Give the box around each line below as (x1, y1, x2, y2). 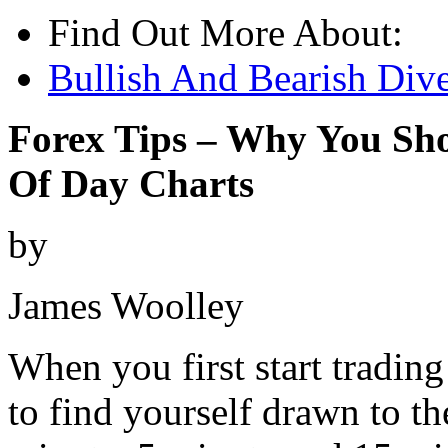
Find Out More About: (48, 11, 403, 55)
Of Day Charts (8, 162, 254, 206)
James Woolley (8, 284, 244, 328)
